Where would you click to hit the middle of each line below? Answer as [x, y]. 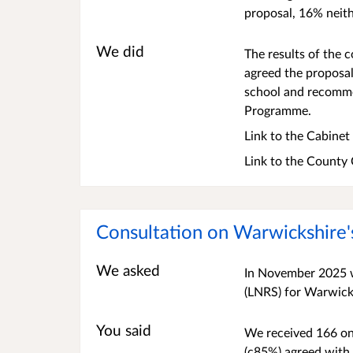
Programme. [278, 110]
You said [124, 331]
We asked [128, 271]
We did [120, 52]
